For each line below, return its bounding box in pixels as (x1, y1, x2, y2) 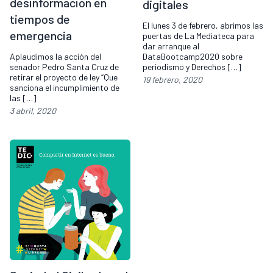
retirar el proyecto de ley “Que (10, 72, 118, 83)
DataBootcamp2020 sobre (143, 51, 243, 62)
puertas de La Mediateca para (143, 30, 254, 41)
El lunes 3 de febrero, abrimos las (143, 20, 263, 31)
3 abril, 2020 (10, 105, 56, 116)
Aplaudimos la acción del (10, 51, 101, 62)
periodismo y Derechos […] (143, 62, 241, 73)
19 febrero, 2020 (143, 74, 202, 85)
